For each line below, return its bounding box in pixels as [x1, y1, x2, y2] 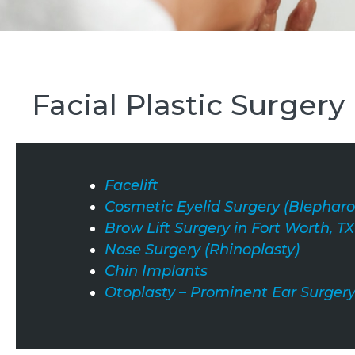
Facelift [105, 176, 158, 194]
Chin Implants [105, 261, 208, 280]
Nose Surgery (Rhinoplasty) [105, 240, 300, 258]
